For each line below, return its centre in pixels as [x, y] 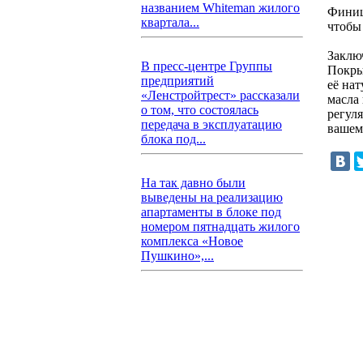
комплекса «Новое [192, 241]
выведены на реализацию [212, 197]
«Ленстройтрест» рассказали [220, 95]
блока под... [173, 139]
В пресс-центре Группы [207, 66]
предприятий [177, 81]
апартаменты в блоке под [211, 212]
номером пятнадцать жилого [220, 226]
